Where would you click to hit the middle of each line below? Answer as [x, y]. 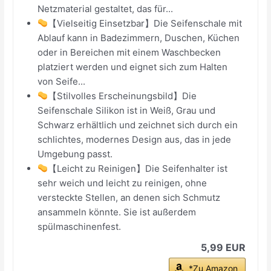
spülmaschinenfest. [80, 226]
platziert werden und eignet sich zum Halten [133, 67]
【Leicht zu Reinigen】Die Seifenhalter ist [138, 168]
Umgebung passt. [75, 154]
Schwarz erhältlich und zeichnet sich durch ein [138, 125]
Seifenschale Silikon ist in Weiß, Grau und [127, 110]
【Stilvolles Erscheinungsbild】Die [122, 96]
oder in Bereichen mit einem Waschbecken [129, 52]
